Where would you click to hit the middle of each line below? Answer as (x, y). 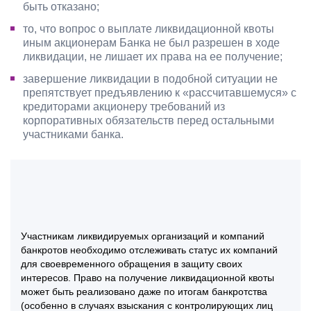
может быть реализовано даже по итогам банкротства (144, 292)
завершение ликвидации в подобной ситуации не (150, 79)
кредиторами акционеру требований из (124, 107)
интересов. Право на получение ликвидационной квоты (148, 278)
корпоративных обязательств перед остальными (149, 121)
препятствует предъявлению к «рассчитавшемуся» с (160, 93)
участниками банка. (73, 135)
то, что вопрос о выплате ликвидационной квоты (149, 29)
